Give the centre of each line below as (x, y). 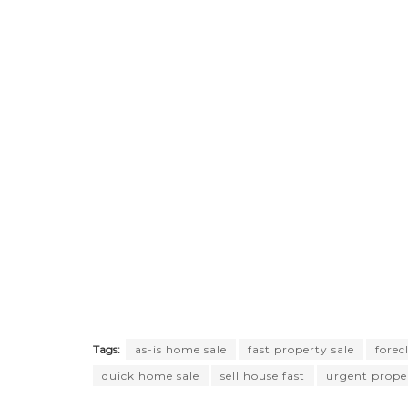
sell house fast (263, 376)
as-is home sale (181, 350)
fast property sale (301, 350)
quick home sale (151, 376)
